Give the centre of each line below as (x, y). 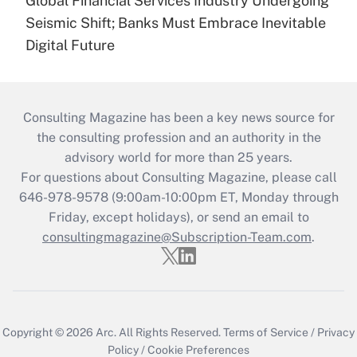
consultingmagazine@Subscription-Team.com (177, 237)
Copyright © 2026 (49, 333)
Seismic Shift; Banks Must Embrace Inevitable (176, 23)
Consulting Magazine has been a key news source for (178, 118)
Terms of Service (266, 333)
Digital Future (70, 45)
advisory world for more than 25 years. (178, 158)
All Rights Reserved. (170, 333)
